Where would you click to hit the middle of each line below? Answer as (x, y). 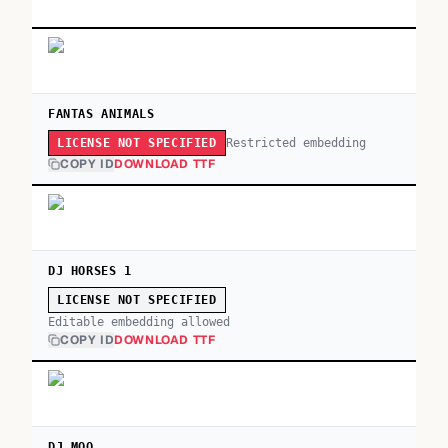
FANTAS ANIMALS (101, 114)
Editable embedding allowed (139, 322)
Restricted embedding (295, 142)
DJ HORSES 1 (90, 271)
